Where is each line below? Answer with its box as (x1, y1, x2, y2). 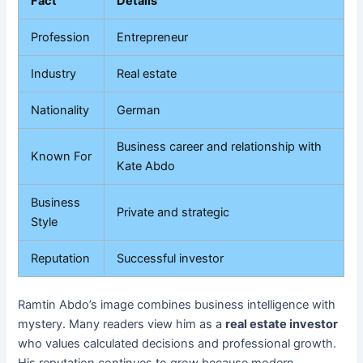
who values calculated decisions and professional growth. (18, 335, 337, 351)
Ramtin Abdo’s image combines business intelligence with (18, 297, 336, 312)
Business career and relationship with (117, 139, 322, 154)
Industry (31, 66, 77, 81)
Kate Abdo (117, 158, 176, 173)
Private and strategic (117, 204, 230, 220)
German (117, 102, 161, 117)
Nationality (31, 102, 90, 117)
